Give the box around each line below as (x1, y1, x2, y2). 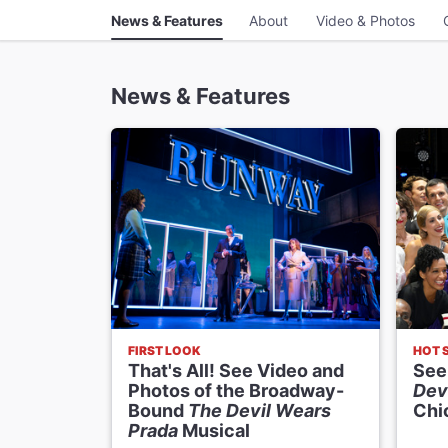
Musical (178, 420, 250, 442)
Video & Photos (315, 11, 415, 29)
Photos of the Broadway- (128, 380, 344, 402)
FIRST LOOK (128, 343, 201, 359)
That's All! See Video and (128, 360, 344, 382)
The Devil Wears (188, 400, 331, 422)
